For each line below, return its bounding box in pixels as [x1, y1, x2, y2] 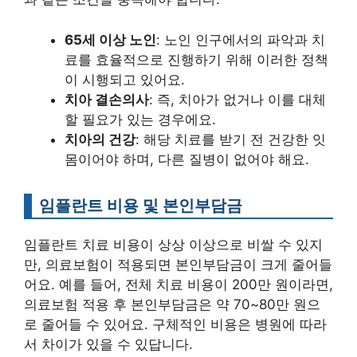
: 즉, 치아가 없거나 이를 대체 [149, 91, 326, 108]
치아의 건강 [65, 131, 135, 147]
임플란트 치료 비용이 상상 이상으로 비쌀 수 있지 [24, 236, 323, 253]
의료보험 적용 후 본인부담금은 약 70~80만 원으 [24, 296, 320, 312]
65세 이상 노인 [65, 31, 156, 48]
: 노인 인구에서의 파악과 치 [156, 31, 325, 48]
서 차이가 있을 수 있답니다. [24, 335, 193, 352]
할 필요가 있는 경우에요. [65, 111, 216, 127]
